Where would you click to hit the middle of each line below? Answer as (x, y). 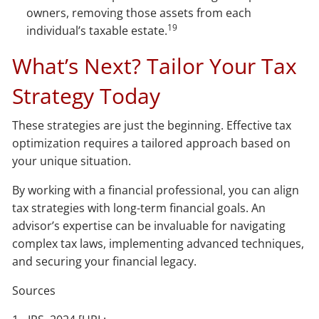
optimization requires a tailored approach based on (152, 143)
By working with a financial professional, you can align (156, 190)
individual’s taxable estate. (97, 30)
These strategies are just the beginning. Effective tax (152, 125)
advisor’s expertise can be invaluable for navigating (149, 225)
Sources (34, 290)
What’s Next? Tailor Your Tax (155, 66)
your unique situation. (72, 161)
